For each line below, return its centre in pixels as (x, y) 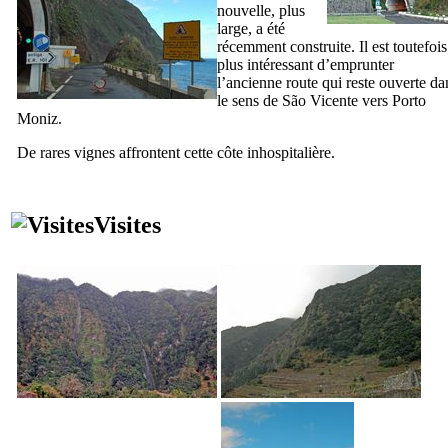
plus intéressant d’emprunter (305, 64)
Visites (127, 224)
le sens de (249, 100)
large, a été (251, 28)
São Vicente (320, 100)
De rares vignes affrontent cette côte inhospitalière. (176, 152)
